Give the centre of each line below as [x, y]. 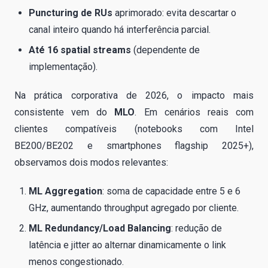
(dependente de [165, 50]
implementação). [63, 67]
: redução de [197, 229]
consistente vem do [65, 112]
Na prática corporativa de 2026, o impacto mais [134, 96]
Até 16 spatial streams [80, 50]
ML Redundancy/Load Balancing [100, 229]
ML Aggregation [66, 191]
